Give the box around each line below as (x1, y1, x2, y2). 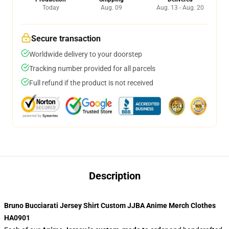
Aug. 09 (100, 4, 122, 11)
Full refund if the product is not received (29, 79, 153, 87)
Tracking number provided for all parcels (29, 64, 155, 73)
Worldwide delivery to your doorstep (29, 50, 142, 58)
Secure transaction (31, 34, 101, 43)
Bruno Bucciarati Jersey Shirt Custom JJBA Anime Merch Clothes (4, 201, 216, 210)
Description (88, 170, 141, 182)
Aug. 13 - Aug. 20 (156, 4, 204, 11)
